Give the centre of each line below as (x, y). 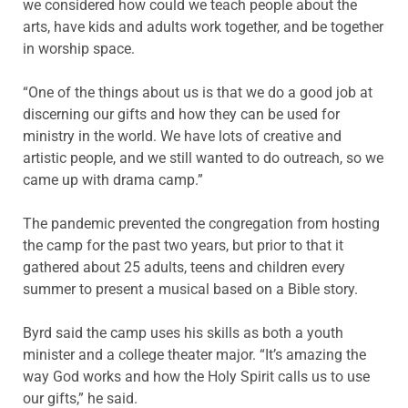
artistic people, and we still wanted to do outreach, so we (203, 158)
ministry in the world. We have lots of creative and (182, 136)
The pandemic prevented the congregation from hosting (201, 223)
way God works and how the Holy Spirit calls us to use (196, 376)
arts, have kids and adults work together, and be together (203, 26)
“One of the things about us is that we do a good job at (198, 92)
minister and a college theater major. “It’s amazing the (194, 354)
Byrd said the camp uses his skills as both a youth (183, 332)
